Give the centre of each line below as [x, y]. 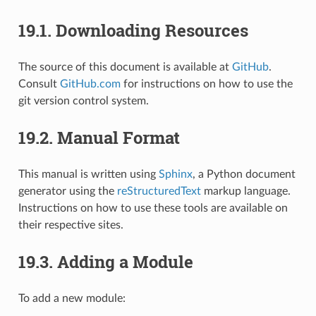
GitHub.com [90, 84]
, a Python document [244, 174]
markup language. [245, 191]
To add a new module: [72, 298]
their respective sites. [71, 225]
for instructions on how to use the [206, 84]
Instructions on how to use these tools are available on [153, 208]
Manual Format [118, 137]
